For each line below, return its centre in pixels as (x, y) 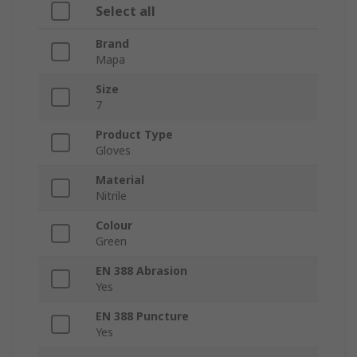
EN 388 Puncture (142, 316)
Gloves (113, 151)
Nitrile (111, 196)
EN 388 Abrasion (141, 271)
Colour (114, 226)
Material (120, 180)
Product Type (134, 135)
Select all (126, 12)
